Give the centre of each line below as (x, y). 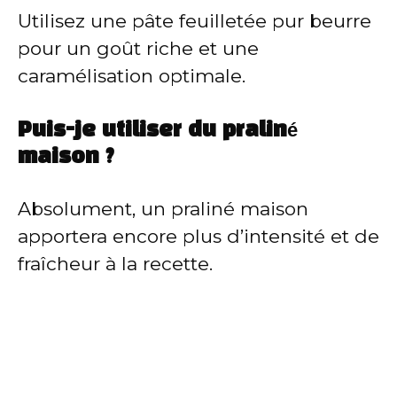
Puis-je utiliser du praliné (158, 131)
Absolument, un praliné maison (163, 208)
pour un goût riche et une (138, 49)
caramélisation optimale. (132, 76)
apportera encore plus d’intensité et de (198, 236)
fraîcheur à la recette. (115, 263)
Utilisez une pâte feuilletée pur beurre (195, 21)
